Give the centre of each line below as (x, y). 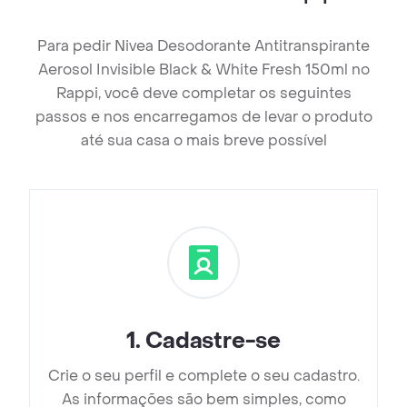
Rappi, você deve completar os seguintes (203, 94)
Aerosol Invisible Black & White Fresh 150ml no (203, 70)
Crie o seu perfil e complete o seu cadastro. (203, 376)
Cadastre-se (213, 342)
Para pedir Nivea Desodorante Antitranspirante (203, 46)
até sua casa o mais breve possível (203, 141)
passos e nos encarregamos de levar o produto (203, 117)
